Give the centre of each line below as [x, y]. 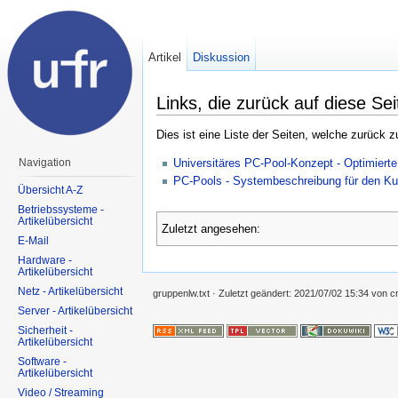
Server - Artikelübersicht [75, 310]
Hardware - [45, 260]
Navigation [45, 163]
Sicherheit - [45, 330]
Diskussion [222, 57]
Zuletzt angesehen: [211, 229]
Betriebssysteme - [61, 209]
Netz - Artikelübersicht [70, 291]
